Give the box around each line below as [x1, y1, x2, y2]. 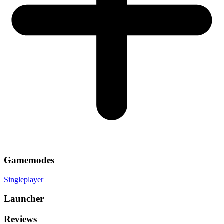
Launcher [4, 193, 44, 204]
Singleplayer [4, 175, 43, 184]
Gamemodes [4, 155, 54, 166]
